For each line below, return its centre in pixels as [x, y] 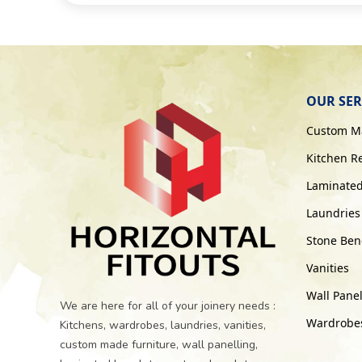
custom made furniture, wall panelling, [159, 344]
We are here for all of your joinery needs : [168, 305]
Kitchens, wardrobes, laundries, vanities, [163, 325]
